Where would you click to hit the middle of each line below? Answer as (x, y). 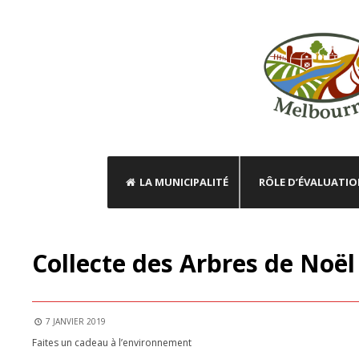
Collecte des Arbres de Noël (194, 264)
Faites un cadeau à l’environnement (112, 343)
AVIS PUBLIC (29, 209)
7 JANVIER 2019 (75, 322)
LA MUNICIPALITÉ (184, 182)
